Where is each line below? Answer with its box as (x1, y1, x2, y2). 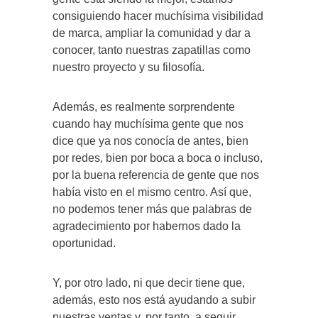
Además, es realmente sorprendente (53, 101, 235, 114)
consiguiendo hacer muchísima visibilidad (53, 10, 263, 23)
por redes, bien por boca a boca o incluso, (53, 152, 263, 165)
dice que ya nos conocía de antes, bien (53, 135, 248, 148)
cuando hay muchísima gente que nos (53, 118, 243, 131)
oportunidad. (53, 237, 116, 250)
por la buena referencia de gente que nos (53, 169, 259, 182)
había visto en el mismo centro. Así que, (53, 186, 251, 199)
